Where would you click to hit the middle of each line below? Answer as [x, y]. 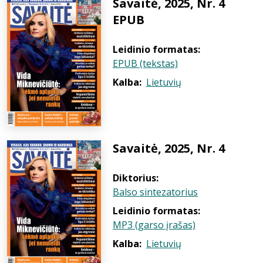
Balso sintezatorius [155, 192]
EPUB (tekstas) [145, 63]
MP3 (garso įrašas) [154, 225]
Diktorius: [136, 178]
